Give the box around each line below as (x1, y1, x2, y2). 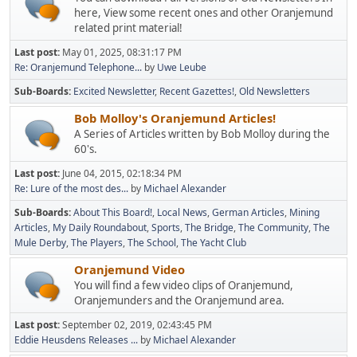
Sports (151, 221, 180, 234)
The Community (238, 221, 308, 234)
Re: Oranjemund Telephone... (14, 61, 142, 74)
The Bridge (185, 221, 233, 234)
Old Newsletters (239, 84, 310, 98)
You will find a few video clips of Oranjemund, (74, 278, 293, 292)
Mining (289, 206, 320, 219)
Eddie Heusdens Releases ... (14, 333, 138, 347)
